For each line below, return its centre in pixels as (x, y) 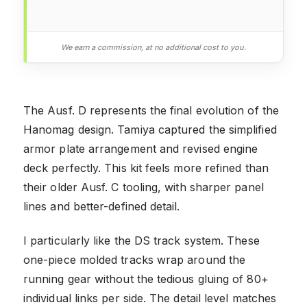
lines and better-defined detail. (102, 206)
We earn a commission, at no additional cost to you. (153, 47)
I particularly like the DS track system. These (142, 240)
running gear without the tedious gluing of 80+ (146, 279)
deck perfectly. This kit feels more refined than (146, 168)
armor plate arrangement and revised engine (141, 148)
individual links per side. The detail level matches (150, 298)
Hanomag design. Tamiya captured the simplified (150, 129)
